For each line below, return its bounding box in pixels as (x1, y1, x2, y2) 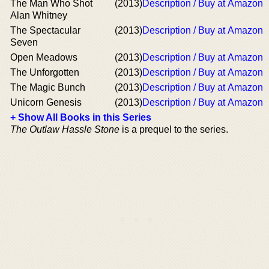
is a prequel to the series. (119, 124, 228, 134)
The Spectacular (10, 25, 80, 35)
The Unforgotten (10, 67, 79, 77)
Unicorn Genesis (10, 97, 82, 107)
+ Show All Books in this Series (10, 112, 151, 122)
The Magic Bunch (10, 82, 85, 92)
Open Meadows (10, 52, 77, 62)
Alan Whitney (10, 10, 67, 20)
